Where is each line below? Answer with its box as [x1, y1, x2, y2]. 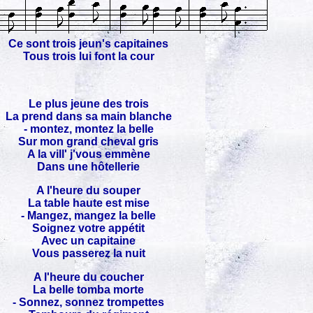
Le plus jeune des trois [28, 98, 149, 110]
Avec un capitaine [41, 235, 136, 247]
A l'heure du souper [36, 184, 140, 196]
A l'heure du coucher [33, 271, 144, 283]
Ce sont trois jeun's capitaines [8, 38, 168, 50]
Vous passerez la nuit [31, 247, 145, 259]
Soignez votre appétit [32, 222, 145, 234]
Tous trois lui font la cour [22, 50, 154, 62]
